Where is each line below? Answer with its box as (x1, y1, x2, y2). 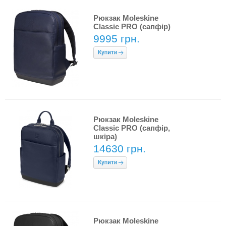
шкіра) (93, 132, 117, 141)
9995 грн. (93, 33, 140, 44)
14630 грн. (93, 143, 146, 154)
